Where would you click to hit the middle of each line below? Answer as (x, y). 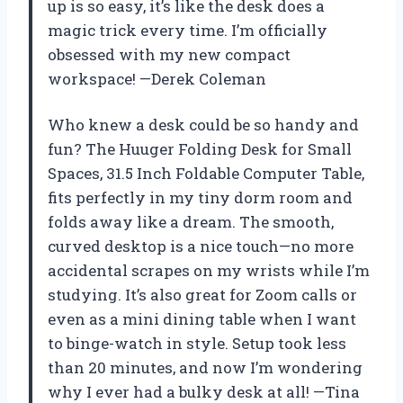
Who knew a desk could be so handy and (203, 124)
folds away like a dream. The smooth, (191, 221)
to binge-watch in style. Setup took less (197, 343)
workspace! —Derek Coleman (157, 78)
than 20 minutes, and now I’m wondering (205, 367)
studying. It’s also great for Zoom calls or (202, 294)
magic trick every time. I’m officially (188, 30)
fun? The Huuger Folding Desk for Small (200, 148)
